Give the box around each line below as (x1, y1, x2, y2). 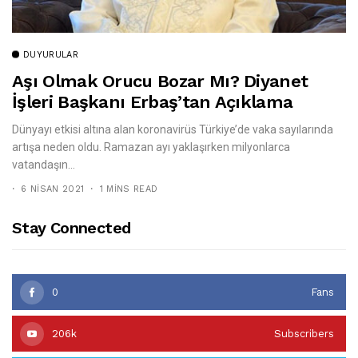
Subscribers (274, 327, 334, 340)
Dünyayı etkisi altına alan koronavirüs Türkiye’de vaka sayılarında (12, 122, 333, 136)
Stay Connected (12, 217, 131, 237)
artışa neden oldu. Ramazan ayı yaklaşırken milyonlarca (12, 140, 290, 153)
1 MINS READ (99, 183, 158, 194)
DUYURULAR (23, 49, 78, 60)
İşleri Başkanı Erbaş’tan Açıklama (12, 91, 293, 112)
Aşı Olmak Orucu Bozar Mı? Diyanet (12, 70, 308, 91)
